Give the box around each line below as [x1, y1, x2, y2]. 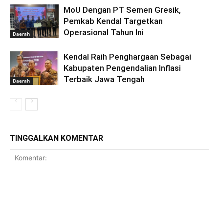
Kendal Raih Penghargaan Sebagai [64, 52, 191, 62]
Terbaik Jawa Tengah [64, 74, 145, 84]
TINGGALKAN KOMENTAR [10, 133, 103, 143]
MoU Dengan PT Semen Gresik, [64, 5, 181, 15]
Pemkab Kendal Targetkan [64, 16, 163, 26]
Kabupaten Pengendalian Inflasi [64, 63, 181, 73]
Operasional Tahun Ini [64, 27, 144, 37]
